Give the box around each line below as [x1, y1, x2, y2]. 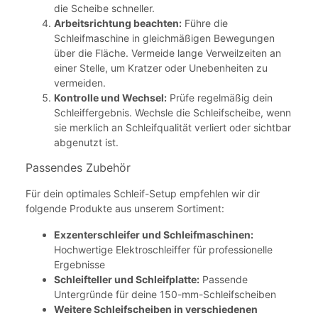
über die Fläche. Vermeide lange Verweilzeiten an [54, 46, 281, 59]
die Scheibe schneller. [54, 1, 155, 14]
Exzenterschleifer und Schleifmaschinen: [54, 228, 253, 241]
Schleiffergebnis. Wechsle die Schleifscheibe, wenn [54, 106, 291, 119]
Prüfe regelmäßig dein [167, 91, 273, 104]
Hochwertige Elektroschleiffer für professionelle [54, 243, 273, 256]
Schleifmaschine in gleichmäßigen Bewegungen [54, 31, 275, 44]
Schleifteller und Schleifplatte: [54, 273, 199, 285]
